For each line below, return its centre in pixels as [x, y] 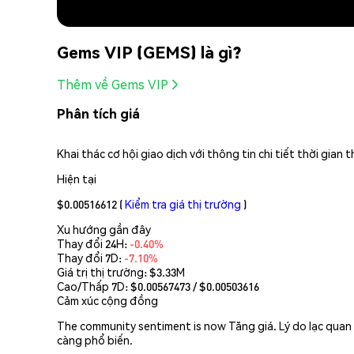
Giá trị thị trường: [103, 271]
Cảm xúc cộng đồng [107, 300]
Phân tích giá [98, 114]
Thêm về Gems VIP [113, 85]
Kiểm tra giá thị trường [183, 203]
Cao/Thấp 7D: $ [97, 286]
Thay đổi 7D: [90, 257]
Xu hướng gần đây [104, 229]
